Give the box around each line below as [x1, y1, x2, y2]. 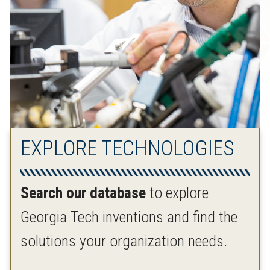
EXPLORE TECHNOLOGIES [20, 136, 234, 162]
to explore [146, 184, 209, 202]
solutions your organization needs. [20, 232, 231, 251]
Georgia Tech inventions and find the [20, 208, 237, 227]
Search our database [20, 184, 146, 202]
